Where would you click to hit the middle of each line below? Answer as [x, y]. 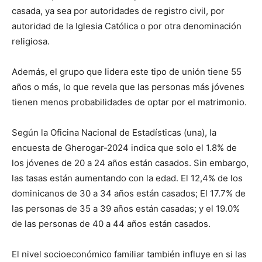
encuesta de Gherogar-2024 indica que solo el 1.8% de [124, 147]
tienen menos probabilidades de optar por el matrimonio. [129, 102]
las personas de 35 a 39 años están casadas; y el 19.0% [126, 208]
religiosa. [31, 41]
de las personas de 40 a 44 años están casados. [111, 223]
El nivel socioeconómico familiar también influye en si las [129, 254]
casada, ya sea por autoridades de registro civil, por [118, 11]
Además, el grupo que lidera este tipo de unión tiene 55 [127, 71]
